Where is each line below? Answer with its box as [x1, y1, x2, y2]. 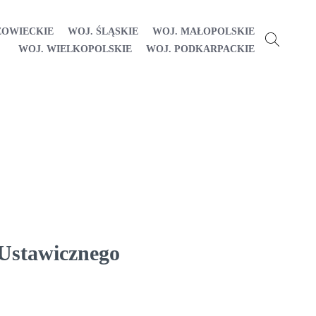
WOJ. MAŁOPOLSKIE [152, 25, 255, 37]
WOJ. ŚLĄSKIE [68, 25, 138, 37]
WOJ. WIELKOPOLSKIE [18, 43, 132, 54]
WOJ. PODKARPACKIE [146, 43, 255, 54]
